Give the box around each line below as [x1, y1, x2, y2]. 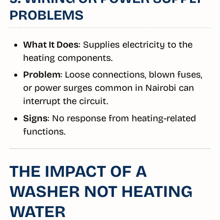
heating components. [23, 52, 112, 63]
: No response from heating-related [47, 112, 196, 124]
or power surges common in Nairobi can [23, 82, 194, 94]
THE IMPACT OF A [9, 162, 147, 182]
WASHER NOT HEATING [9, 182, 192, 202]
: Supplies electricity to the [78, 39, 192, 50]
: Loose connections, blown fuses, [60, 69, 202, 81]
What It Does [23, 39, 79, 50]
